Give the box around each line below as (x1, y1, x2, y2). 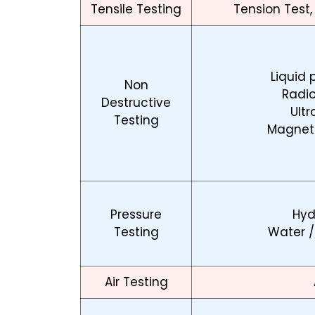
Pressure (110, 206, 162, 224)
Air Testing (104, 274, 168, 291)
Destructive (101, 94, 171, 112)
